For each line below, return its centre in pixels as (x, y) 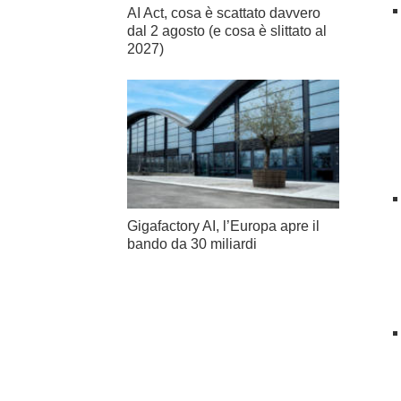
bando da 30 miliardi (192, 244)
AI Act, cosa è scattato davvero (224, 13)
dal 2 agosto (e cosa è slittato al (227, 30)
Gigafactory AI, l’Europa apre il (223, 226)
